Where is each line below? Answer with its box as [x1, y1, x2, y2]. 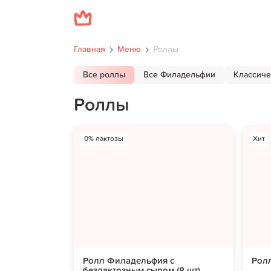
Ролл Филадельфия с [83, 256, 174, 266]
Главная [74, 45, 105, 54]
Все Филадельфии [143, 71, 215, 79]
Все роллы [83, 71, 125, 79]
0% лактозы [84, 135, 123, 143]
